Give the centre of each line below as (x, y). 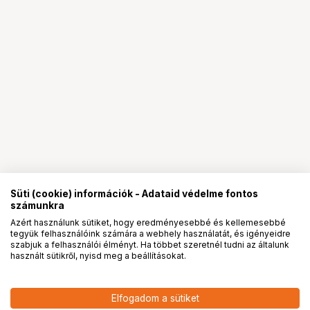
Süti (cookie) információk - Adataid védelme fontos (134, 194)
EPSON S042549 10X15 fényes (131, 303)
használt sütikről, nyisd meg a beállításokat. (98, 256)
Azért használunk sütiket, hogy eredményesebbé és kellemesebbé (148, 222)
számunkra (37, 206)
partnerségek (134, 249)
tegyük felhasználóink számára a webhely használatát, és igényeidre (151, 234)
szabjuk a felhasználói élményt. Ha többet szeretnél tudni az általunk (150, 245)
